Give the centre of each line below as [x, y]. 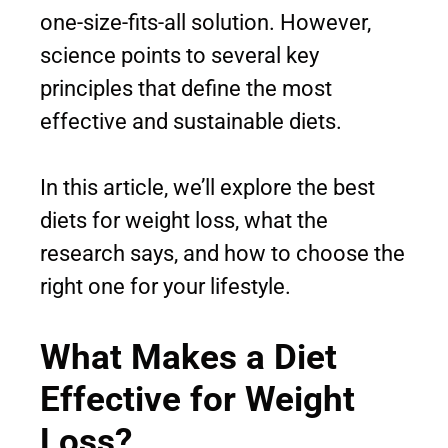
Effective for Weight [197, 400]
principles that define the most [186, 89]
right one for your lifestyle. [165, 287]
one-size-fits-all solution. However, [205, 23]
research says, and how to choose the [222, 254]
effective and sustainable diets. [191, 122]
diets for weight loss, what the [184, 221]
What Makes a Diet [188, 358]
